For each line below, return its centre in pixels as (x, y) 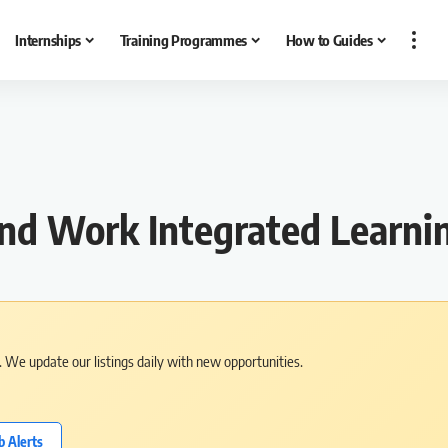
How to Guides (329, 40)
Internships (48, 40)
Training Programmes (183, 40)
